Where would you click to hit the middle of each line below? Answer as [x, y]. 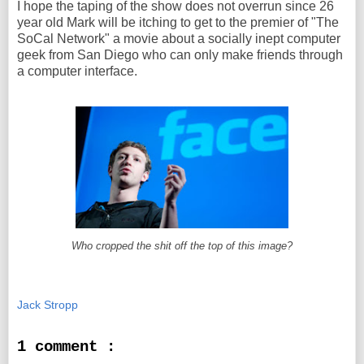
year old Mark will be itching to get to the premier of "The [178, 22]
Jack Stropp [48, 305]
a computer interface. [77, 71]
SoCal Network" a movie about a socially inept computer [179, 38]
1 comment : [66, 347]
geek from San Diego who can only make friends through [180, 54]
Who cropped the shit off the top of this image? [182, 246]
